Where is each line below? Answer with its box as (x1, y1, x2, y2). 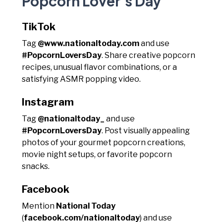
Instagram (22, 96, 74, 108)
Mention (22, 201, 56, 211)
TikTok (22, 20, 55, 33)
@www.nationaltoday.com (38, 38, 139, 48)
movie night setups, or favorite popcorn (22, 149, 172, 159)
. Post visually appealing (102, 125, 190, 135)
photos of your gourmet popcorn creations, (22, 137, 185, 147)
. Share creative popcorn (102, 50, 195, 60)
